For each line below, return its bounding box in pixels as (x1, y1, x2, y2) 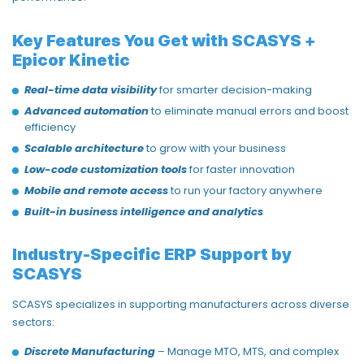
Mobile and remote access (24, 182, 168, 198)
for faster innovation (189, 161, 295, 177)
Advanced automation (24, 102, 149, 119)
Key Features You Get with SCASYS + (12, 30, 315, 50)
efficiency (24, 119, 78, 135)
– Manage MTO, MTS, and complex (158, 343, 339, 359)
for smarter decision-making (159, 81, 312, 97)
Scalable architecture (24, 140, 144, 156)
